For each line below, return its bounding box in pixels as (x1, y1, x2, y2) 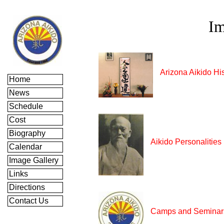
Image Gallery (9, 156, 60, 164)
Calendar (9, 142, 44, 151)
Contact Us (9, 196, 50, 205)
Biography (9, 129, 47, 137)
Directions (9, 183, 47, 191)
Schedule (9, 102, 45, 110)
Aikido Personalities (150, 137, 221, 146)
